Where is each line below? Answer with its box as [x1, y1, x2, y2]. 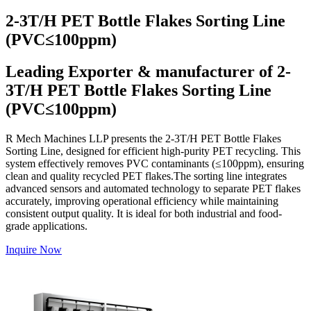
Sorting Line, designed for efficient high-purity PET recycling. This [6, 145, 301, 158]
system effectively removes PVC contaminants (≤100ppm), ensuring [6, 158, 304, 170]
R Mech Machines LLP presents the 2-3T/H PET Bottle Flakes [6, 133, 281, 145]
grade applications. [6, 220, 87, 233]
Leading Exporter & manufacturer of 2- [6, 62, 291, 81]
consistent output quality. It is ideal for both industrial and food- [6, 208, 282, 220]
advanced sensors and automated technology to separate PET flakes [6, 183, 301, 195]
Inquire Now [6, 244, 62, 256]
